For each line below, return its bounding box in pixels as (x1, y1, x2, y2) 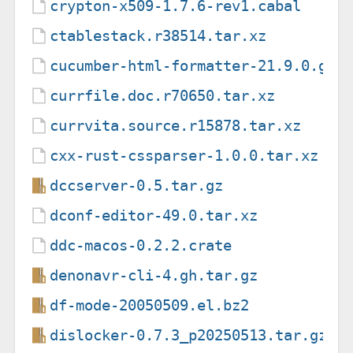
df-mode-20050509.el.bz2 (50, 295, 250, 314)
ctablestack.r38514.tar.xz (50, 26, 267, 45)
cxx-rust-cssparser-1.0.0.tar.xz (50, 146, 319, 165)
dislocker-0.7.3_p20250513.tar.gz (50, 325, 328, 344)
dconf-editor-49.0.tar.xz (50, 206, 258, 225)
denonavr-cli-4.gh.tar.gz (50, 266, 258, 284)
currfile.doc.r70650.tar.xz (50, 86, 276, 105)
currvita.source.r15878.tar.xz (50, 116, 302, 135)
